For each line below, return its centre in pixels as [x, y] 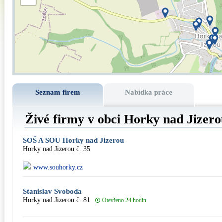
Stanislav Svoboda [52, 191]
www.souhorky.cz [58, 167]
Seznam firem [58, 92]
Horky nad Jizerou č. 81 [56, 200]
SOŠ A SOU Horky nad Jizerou [73, 140]
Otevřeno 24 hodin [124, 200]
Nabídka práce [149, 92]
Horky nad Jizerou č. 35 [56, 149]
